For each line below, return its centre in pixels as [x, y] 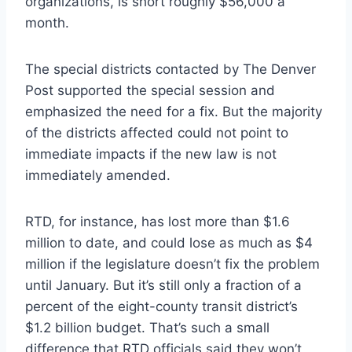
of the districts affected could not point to [157, 132]
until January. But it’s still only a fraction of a [163, 285]
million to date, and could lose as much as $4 [169, 242]
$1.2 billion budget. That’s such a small [147, 327]
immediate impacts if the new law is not [151, 154]
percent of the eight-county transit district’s [161, 306]
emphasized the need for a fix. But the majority [174, 111]
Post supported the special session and [150, 90]
